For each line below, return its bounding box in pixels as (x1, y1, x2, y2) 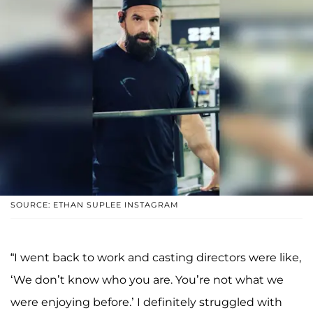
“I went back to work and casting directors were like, (10, 250, 301, 264)
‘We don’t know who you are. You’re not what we (10, 272, 284, 286)
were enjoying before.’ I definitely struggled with (10, 295, 282, 309)
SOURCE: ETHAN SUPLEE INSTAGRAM (10, 199, 179, 210)
